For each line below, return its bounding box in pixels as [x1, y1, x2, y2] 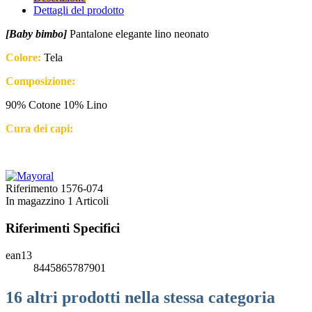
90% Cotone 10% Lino [6, 99, 107, 111]
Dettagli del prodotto [33, 4, 124, 17]
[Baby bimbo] [6, 28, 67, 40]
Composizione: [6, 75, 75, 88]
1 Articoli [68, 195, 109, 208]
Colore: [6, 52, 41, 64]
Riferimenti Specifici [6, 220, 120, 235]
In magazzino [6, 195, 65, 208]
